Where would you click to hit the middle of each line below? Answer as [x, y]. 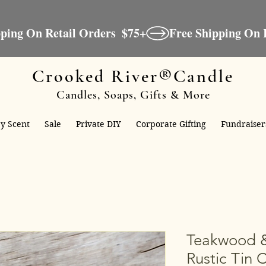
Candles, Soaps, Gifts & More [133, 95]
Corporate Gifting [171, 124]
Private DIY [99, 124]
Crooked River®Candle [133, 76]
